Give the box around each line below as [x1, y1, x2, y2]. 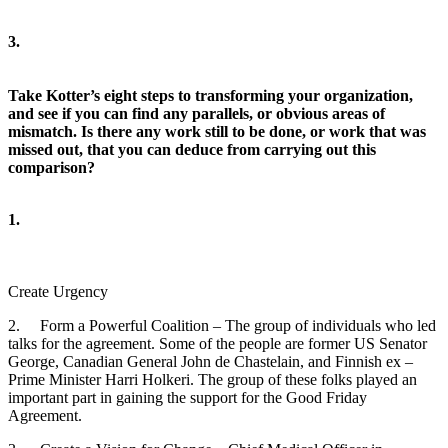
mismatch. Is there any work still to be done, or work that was [8, 122, 426, 140]
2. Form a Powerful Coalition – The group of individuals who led [8, 316, 436, 334]
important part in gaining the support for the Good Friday [8, 388, 367, 406]
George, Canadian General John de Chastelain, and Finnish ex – [8, 352, 413, 370]
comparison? [8, 158, 95, 176]
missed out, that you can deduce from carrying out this [8, 140, 376, 158]
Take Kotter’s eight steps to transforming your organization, [8, 86, 413, 104]
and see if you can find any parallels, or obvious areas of [8, 104, 385, 122]
